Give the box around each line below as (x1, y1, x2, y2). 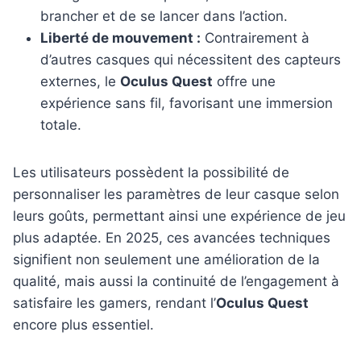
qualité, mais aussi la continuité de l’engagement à (13, 273, 339, 290)
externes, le (40, 73, 120, 90)
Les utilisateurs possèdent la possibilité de (13, 164, 289, 181)
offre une (213, 73, 276, 90)
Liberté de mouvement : (40, 30, 201, 47)
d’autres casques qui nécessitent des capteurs (40, 52, 341, 68)
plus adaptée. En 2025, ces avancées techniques (13, 230, 330, 247)
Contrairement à (201, 30, 309, 47)
